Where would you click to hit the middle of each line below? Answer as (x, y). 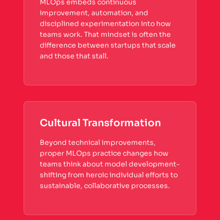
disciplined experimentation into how (105, 24)
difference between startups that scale (108, 45)
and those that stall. (74, 56)
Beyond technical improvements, (98, 143)
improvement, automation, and (94, 13)
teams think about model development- (110, 164)
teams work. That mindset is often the (105, 35)
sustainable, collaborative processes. (105, 186)
